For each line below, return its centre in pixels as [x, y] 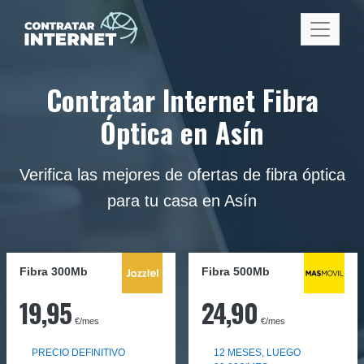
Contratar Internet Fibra [182, 100]
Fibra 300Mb [54, 272]
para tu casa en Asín [182, 201]
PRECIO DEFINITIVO [78, 353]
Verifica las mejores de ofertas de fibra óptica [182, 175]
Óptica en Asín [182, 132]
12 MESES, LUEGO [257, 353]
